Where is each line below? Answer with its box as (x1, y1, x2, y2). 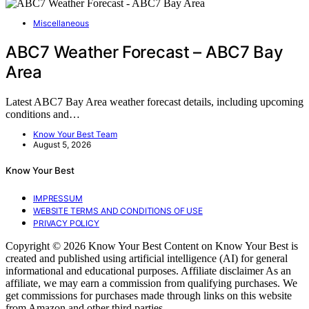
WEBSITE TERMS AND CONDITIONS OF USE (33, 205, 203, 216)
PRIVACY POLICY (33, 217, 99, 228)
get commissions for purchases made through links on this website (6, 289, 292, 301)
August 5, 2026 (33, 139, 91, 150)
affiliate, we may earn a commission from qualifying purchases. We (6, 277, 297, 289)
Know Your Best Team (33, 129, 117, 140)
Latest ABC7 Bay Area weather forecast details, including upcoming (6, 96, 303, 108)
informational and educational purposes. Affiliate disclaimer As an (6, 264, 291, 277)
